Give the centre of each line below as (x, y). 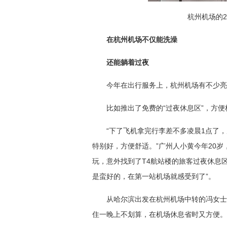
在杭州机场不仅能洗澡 (142, 40)
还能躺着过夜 (128, 62)
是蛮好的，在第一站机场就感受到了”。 (154, 176)
